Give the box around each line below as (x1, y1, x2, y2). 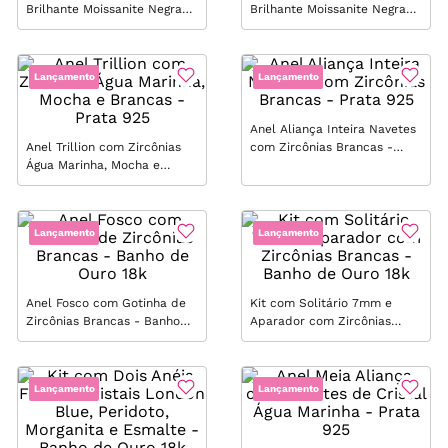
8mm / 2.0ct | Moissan (26, 20, 154, 35)
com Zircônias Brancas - (250, 140, 393, 155)
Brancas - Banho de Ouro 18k (250, 332, 421, 347)
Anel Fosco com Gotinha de (26, 296, 186, 311)
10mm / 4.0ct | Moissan (250, 20, 383, 35)
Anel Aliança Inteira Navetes (250, 122, 416, 137)
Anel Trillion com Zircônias (26, 140, 181, 155)
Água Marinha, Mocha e (26, 158, 160, 173)
